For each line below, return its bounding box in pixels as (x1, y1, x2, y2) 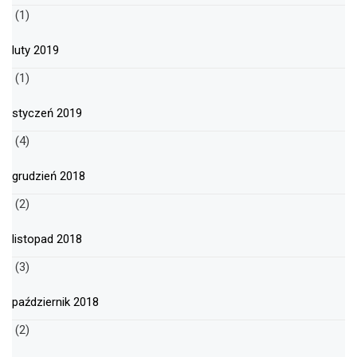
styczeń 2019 (12, 106, 82, 121)
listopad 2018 (12, 232, 82, 247)
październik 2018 (12, 295, 99, 310)
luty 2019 (12, 43, 59, 58)
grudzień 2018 (12, 169, 85, 184)
